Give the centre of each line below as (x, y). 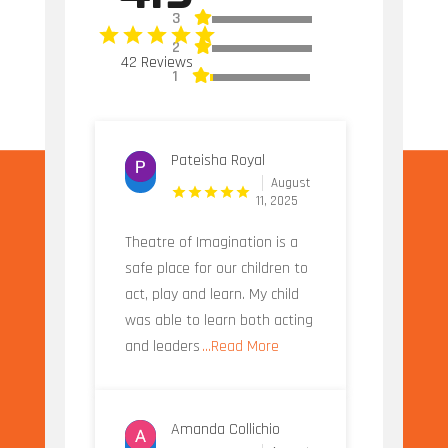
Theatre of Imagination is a (211, 243)
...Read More (240, 347)
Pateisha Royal (218, 161)
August (291, 183)
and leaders (162, 347)
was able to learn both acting (218, 321)
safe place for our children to (216, 269)
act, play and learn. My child (211, 295)
